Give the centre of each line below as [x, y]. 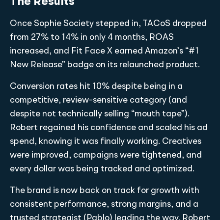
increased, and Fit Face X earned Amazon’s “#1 [104, 51]
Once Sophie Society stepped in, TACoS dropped [108, 23]
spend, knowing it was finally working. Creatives [106, 141]
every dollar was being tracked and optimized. [102, 169]
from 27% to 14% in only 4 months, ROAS [92, 37]
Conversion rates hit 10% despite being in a [96, 86]
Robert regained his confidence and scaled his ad [109, 127]
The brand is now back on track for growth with [105, 190]
